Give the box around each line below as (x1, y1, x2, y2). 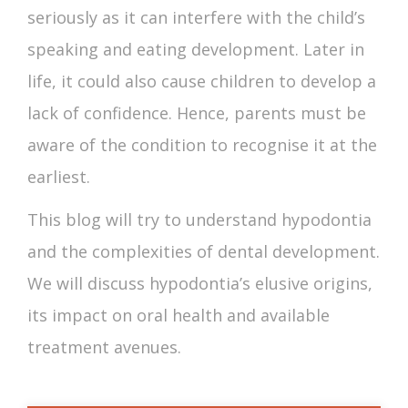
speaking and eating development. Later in (27, 38, 364, 61)
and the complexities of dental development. (27, 240, 380, 263)
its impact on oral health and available (27, 304, 330, 327)
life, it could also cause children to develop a (27, 70, 376, 93)
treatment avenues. (27, 336, 181, 359)
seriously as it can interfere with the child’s (27, 6, 365, 29)
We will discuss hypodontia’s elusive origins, (27, 272, 372, 295)
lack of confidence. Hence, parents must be (27, 102, 366, 125)
